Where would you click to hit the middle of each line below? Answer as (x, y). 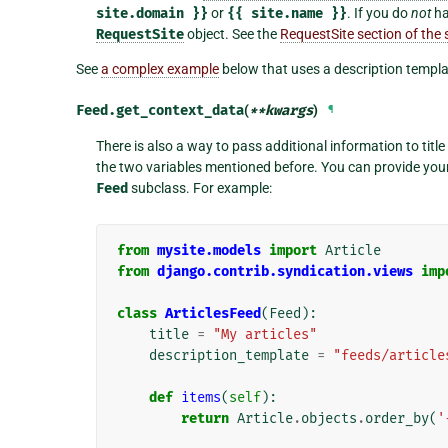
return (204, 418)
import (292, 250)
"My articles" (264, 334)
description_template (228, 355)
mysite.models (208, 250)
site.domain (140, 13)
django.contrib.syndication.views (284, 271)
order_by (396, 418)
